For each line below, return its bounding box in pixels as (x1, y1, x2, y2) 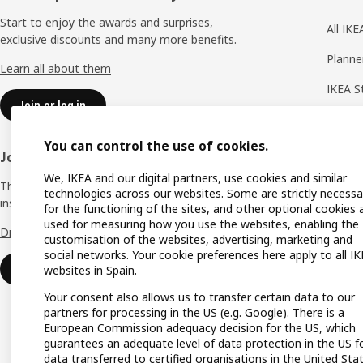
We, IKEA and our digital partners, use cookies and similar (44, 170, 347, 186)
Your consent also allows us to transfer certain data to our (44, 289, 355, 305)
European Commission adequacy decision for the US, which (44, 320, 356, 335)
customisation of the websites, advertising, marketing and (44, 232, 352, 247)
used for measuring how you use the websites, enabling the (44, 216, 359, 232)
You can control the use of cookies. (44, 138, 268, 155)
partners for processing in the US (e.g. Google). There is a (44, 305, 344, 320)
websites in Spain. (44, 263, 137, 278)
